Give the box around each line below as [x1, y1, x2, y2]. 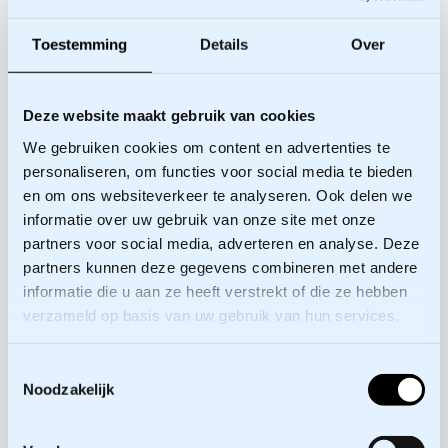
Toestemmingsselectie [7, 360, 155, 378]
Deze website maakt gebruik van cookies [23, 106, 316, 124]
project [40, 244, 192, 303]
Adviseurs [40, 148, 253, 207]
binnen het [40, 196, 267, 255]
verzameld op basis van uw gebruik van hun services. [23, 306, 400, 324]
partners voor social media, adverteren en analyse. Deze [23, 234, 420, 252]
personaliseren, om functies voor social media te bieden [23, 162, 413, 180]
